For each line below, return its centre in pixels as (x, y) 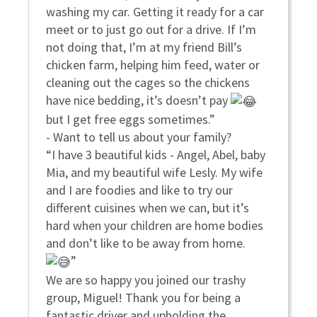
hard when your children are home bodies (155, 226)
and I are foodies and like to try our (139, 190)
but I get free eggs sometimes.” (131, 120)
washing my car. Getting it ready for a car (155, 12)
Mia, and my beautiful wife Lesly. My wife (154, 173)
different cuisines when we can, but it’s (148, 208)
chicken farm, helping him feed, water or (153, 65)
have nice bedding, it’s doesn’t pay (138, 100)
